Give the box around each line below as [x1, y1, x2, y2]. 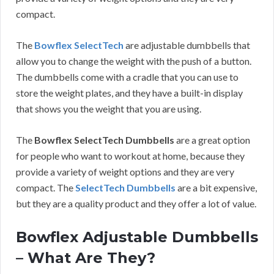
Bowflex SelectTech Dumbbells [34, 133, 174, 146]
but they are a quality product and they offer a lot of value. [16, 197, 256, 209]
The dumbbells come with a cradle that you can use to [16, 70, 239, 83]
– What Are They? [16, 248, 155, 267]
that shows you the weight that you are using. [16, 102, 201, 114]
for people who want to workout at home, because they [16, 149, 245, 161]
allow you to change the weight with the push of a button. [16, 54, 251, 67]
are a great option [174, 133, 250, 146]
